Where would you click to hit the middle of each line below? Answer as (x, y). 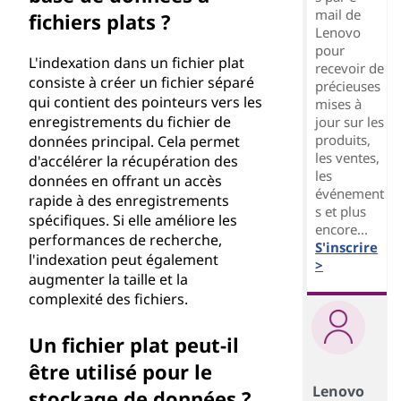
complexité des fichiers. (108, 299)
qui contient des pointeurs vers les (145, 102)
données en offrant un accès (125, 181)
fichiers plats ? (100, 21)
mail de (337, 15)
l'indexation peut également (124, 260)
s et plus (340, 212)
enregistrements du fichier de (130, 122)
